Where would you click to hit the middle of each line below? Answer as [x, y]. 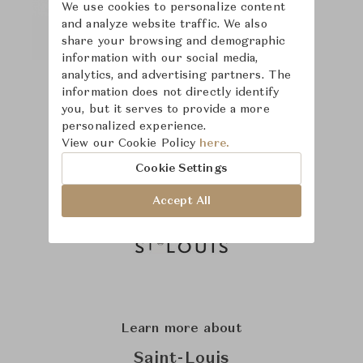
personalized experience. [134, 126]
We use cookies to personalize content [173, 7]
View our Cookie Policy [131, 143]
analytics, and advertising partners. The [177, 75]
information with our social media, [160, 58]
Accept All [181, 201]
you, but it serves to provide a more [166, 109]
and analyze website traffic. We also [164, 24]
